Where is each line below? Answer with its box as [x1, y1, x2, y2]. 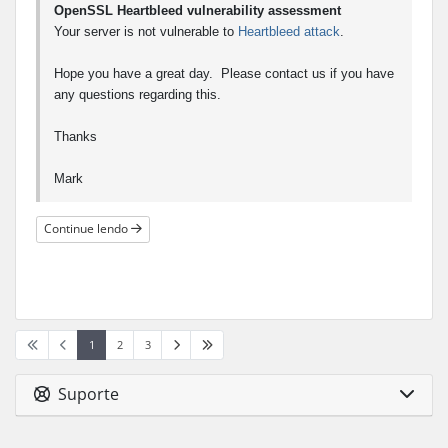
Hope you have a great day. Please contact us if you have [54, 65, 394, 81]
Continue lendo [44, 220, 131, 238]
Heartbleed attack [238, 23, 340, 39]
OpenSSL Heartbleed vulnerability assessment [54, 2, 341, 18]
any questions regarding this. [54, 86, 221, 102]
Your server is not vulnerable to [54, 23, 238, 39]
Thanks [54, 128, 97, 144]
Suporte [49, 383, 119, 406]
